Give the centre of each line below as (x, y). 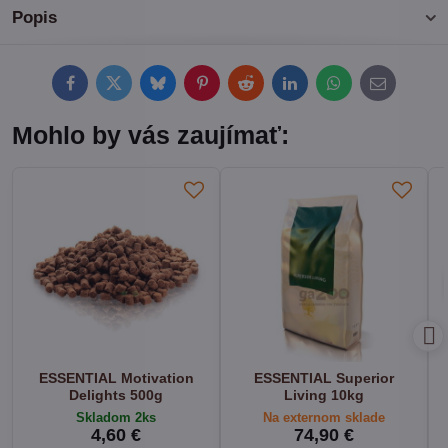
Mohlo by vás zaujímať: (150, 135)
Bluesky (181, 88)
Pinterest (228, 88)
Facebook (100, 88)
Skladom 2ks (116, 418)
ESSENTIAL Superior (324, 378)
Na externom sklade (324, 418)
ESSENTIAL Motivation (116, 378)
